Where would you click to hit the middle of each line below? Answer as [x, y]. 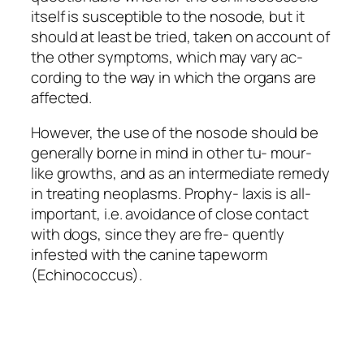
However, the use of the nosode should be [175, 133]
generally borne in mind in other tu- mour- [171, 153]
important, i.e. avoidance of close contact [170, 214]
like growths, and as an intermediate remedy [180, 173]
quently [258, 234]
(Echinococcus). [87, 275]
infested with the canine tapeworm [149, 255]
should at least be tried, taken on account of [180, 36]
